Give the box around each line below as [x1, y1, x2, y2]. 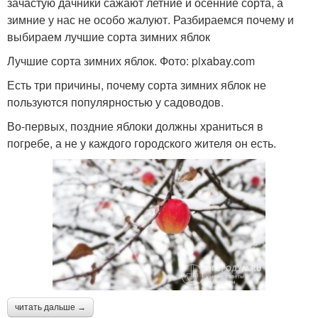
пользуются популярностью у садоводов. [7, 93, 224, 110]
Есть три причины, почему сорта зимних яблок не [7, 76, 266, 93]
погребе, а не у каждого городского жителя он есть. [7, 134, 276, 151]
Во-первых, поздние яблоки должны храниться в [7, 117, 263, 134]
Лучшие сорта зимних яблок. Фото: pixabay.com [7, 52, 255, 69]
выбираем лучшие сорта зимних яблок [7, 28, 210, 45]
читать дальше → [15, 302, 86, 312]
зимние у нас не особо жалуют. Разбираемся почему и [7, 11, 294, 28]
